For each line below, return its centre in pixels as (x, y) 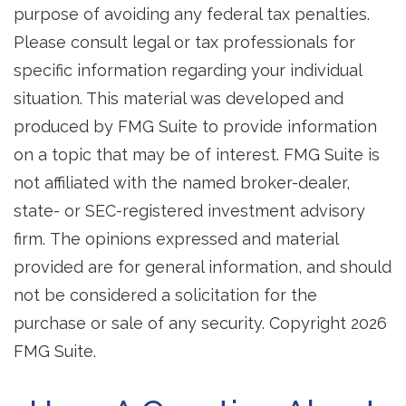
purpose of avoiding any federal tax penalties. (192, 14)
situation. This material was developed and (179, 98)
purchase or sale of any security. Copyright (182, 323)
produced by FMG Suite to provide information (195, 126)
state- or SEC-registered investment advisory (189, 211)
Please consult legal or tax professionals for (184, 42)
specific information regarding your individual (188, 70)
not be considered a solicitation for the (165, 295)
